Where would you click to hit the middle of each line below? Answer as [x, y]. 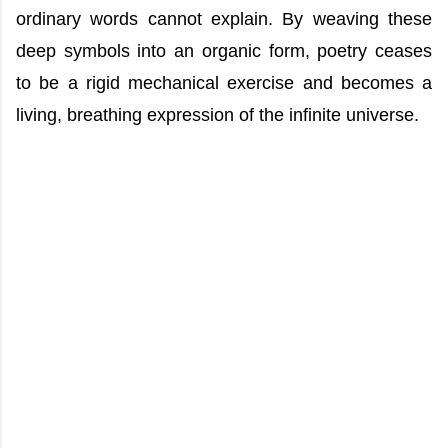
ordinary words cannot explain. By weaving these [224, 19]
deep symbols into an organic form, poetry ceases [224, 51]
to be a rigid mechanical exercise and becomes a [224, 83]
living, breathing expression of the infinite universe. [217, 115]
